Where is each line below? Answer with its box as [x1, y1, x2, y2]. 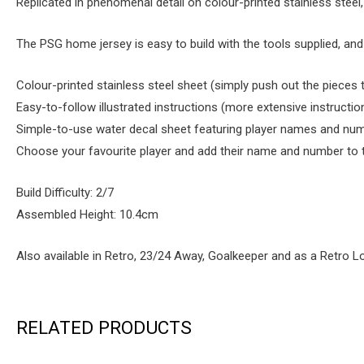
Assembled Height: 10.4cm [16, 206, 158, 222]
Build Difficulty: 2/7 [16, 184, 114, 200]
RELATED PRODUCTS [16, 316, 192, 338]
